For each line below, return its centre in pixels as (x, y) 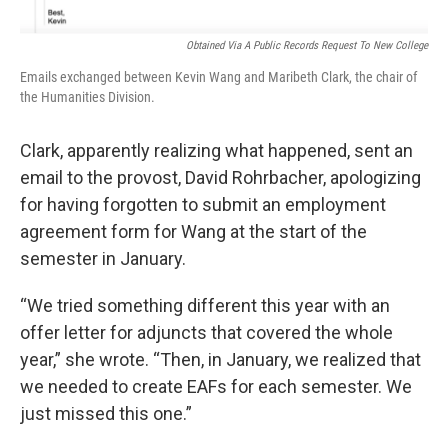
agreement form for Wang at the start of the (193, 231)
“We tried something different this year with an (205, 305)
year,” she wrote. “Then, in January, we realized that (220, 359)
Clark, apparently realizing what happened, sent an (216, 150)
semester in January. (103, 258)
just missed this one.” (106, 413)
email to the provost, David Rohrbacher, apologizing (220, 177)
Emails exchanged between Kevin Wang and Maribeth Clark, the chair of (218, 76)
